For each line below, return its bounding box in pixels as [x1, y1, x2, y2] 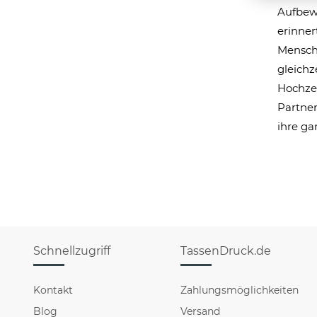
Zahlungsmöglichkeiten [180, 284, 299, 296]
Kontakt [33, 284, 73, 296]
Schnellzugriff [33, 244, 110, 258]
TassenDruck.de [180, 244, 272, 258]
